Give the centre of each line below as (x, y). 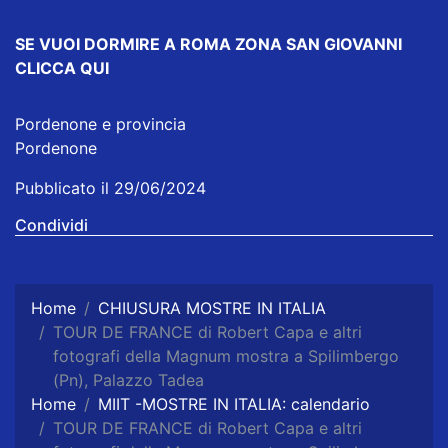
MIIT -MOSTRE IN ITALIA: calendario (234, 404)
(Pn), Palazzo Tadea (128, 380)
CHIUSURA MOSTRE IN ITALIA (212, 308)
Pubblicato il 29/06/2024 (110, 188)
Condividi (51, 225)
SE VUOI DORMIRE (89, 44)
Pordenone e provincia (100, 124)
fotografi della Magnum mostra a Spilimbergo (226, 356)
